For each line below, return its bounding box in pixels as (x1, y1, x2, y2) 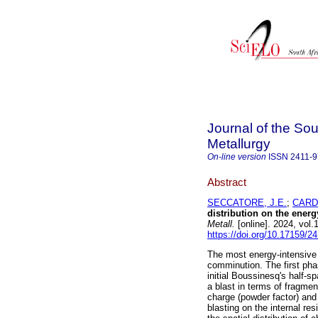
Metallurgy (207, 136, 270, 151)
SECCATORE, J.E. (207, 197, 287, 209)
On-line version (207, 152, 266, 162)
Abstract (207, 175, 246, 188)
